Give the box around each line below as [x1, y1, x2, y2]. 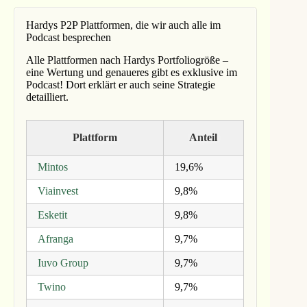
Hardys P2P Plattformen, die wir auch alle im [25, 19, 221, 32]
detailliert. [25, 90, 69, 103]
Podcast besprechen [25, 32, 111, 44]
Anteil [189, 131, 218, 143]
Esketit [37, 208, 67, 221]
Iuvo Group [37, 256, 88, 269]
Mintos [37, 160, 68, 173]
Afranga [37, 232, 73, 245]
